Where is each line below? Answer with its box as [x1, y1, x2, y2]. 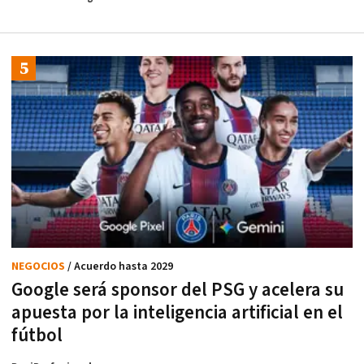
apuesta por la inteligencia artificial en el [11, 301, 343, 326]
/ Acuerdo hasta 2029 [67, 259, 173, 275]
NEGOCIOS [11, 259, 67, 275]
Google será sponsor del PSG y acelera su [11, 278, 344, 303]
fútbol [11, 323, 63, 349]
